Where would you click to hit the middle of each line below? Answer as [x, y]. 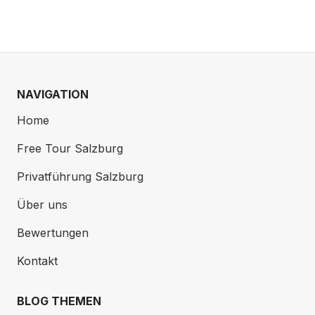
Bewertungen [53, 233]
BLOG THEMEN [59, 301]
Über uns [42, 205]
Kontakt [37, 261]
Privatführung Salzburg [80, 176]
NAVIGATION [53, 94]
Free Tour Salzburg [70, 148]
